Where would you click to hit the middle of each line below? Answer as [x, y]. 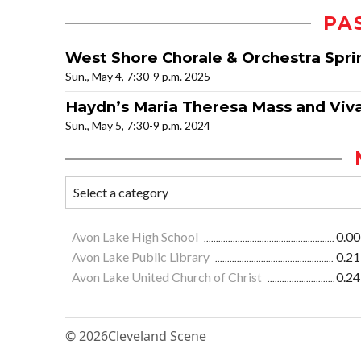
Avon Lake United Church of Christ [168, 277]
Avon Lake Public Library [142, 257]
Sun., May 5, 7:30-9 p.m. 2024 [138, 126]
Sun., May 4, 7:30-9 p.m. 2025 [138, 77]
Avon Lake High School [136, 237]
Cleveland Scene [157, 336]
